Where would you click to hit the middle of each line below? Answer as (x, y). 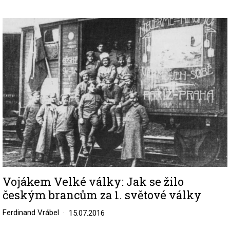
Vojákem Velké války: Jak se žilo (93, 181)
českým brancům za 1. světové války (102, 195)
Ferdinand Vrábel (31, 212)
